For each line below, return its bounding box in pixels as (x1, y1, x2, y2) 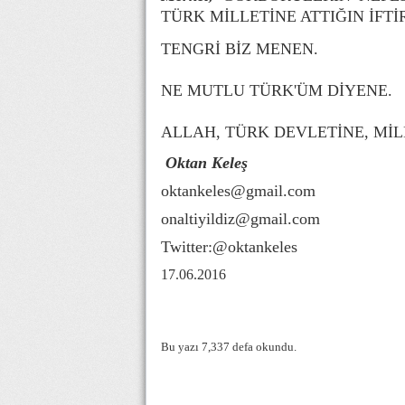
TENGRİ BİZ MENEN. (161, 39, 318, 58)
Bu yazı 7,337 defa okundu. (161, 340, 297, 354)
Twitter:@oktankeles (161, 238, 302, 257)
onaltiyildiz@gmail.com (161, 210, 325, 229)
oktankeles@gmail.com (161, 182, 316, 201)
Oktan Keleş (165, 154, 248, 173)
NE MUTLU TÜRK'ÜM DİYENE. (161, 80, 392, 99)
